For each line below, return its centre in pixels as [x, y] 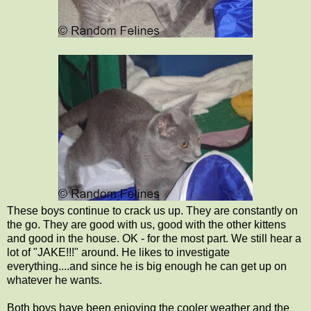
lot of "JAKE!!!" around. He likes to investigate [118, 252]
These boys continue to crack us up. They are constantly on [152, 210]
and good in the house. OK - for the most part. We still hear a [154, 238]
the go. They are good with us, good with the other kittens [146, 224]
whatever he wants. [54, 280]
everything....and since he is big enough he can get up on [147, 266]
